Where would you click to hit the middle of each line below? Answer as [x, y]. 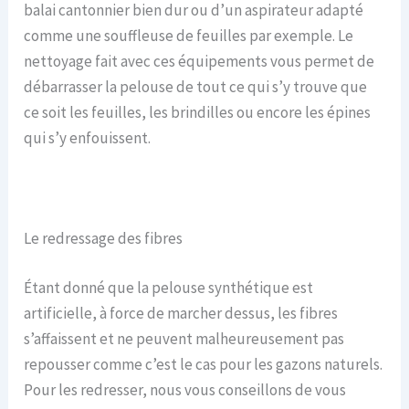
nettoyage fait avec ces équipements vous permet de [199, 61]
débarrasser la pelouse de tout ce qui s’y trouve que [196, 86]
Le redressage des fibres [104, 238]
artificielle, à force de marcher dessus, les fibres [181, 313]
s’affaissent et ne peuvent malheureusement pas [184, 338]
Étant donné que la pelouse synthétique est [169, 287]
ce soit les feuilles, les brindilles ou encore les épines [198, 112]
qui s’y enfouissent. [88, 137]
